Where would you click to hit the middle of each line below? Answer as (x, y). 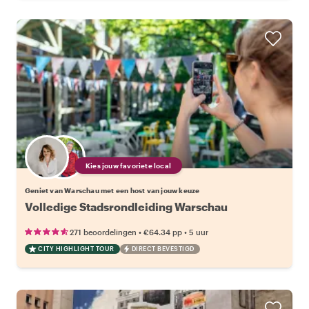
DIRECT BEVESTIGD (163, 248)
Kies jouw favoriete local (128, 165)
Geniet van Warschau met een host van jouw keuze (112, 190)
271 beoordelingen (103, 232)
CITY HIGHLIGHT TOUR (76, 248)
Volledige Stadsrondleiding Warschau (126, 206)
